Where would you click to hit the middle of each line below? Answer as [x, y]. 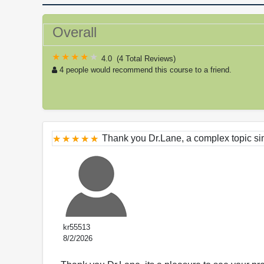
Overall [75, 32]
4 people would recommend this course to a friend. [146, 70]
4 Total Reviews [146, 59]
